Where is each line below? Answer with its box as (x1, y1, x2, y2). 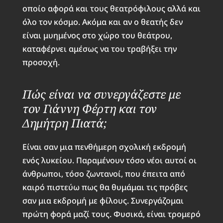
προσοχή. (22, 56, 60, 68)
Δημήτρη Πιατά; (22, 114, 107, 131)
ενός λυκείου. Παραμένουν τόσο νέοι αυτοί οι (22, 154, 197, 166)
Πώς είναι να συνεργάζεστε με (22, 86, 181, 102)
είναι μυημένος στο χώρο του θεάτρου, (22, 29, 172, 41)
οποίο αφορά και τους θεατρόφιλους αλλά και (22, 2, 201, 14)
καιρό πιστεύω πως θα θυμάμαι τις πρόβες (22, 181, 188, 193)
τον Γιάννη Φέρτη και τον (22, 100, 157, 116)
